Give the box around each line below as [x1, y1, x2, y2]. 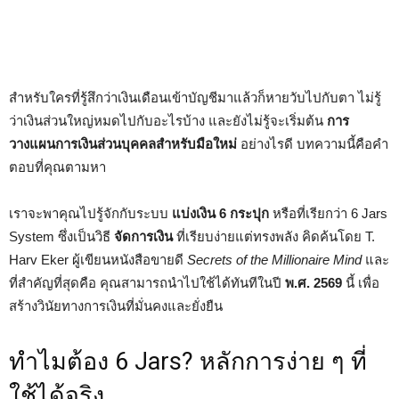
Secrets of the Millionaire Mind [187, 252, 362, 267]
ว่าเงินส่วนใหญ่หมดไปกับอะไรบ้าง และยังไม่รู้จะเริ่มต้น [9, 113, 327, 128]
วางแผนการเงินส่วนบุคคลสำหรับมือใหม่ [9, 136, 237, 151]
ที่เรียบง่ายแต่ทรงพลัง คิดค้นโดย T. [173, 229, 375, 244]
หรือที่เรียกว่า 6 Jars [269, 206, 387, 221]
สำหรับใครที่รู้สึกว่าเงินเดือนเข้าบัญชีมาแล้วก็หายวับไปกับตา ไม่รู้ [9, 90, 381, 105]
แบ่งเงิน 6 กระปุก [172, 206, 269, 221]
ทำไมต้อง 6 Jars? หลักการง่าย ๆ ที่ [9, 347, 367, 376]
